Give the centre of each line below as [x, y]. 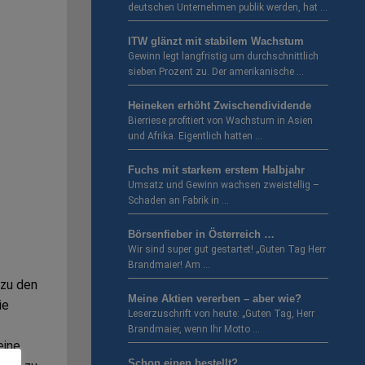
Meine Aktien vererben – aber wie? [215, 299]
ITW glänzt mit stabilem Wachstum [216, 42]
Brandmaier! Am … [169, 265]
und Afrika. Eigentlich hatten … [195, 136]
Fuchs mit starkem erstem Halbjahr [216, 170]
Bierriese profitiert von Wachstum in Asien [220, 121]
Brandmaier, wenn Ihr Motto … [194, 330]
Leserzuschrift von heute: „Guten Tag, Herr [221, 314]
